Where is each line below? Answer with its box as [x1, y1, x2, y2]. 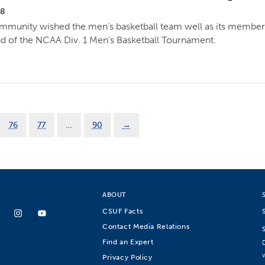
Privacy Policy [102, 252, 153, 261]
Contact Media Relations [102, 221, 190, 231]
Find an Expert [102, 237, 154, 246]
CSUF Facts [102, 206, 143, 215]
